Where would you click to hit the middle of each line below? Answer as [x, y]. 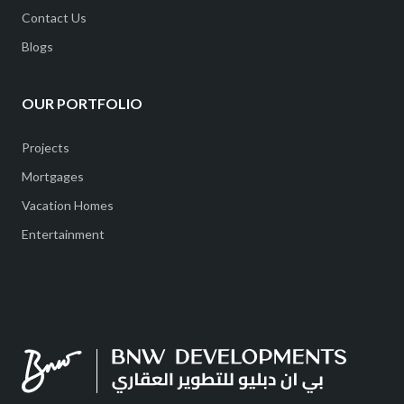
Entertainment [63, 234]
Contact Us [54, 17]
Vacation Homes [68, 205]
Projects [46, 147]
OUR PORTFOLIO [82, 103]
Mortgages [53, 176]
